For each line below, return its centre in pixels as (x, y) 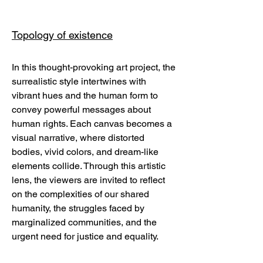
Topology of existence (62, 35)
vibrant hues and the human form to (85, 95)
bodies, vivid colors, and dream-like (85, 151)
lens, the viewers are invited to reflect (88, 180)
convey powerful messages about (81, 109)
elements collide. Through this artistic (89, 166)
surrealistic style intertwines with (79, 81)
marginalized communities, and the (84, 222)
